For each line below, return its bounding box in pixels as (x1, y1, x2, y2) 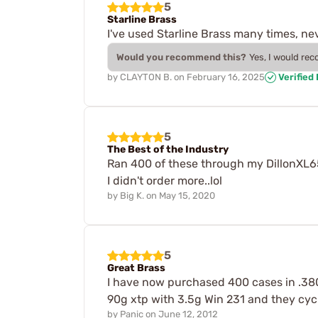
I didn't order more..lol (107, 174, 222, 188)
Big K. (120, 190, 144, 202)
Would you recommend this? (116, 51, 246, 62)
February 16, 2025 (187, 71, 265, 82)
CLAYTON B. (120, 71, 172, 82)
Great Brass (107, 262, 165, 275)
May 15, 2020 (159, 190, 215, 202)
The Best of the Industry (107, 143, 229, 156)
